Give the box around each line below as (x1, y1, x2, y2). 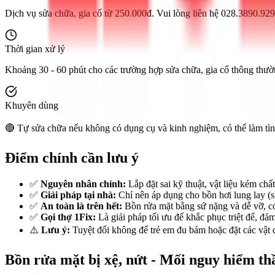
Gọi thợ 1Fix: (41, 211, 96, 222)
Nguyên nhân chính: (41, 178, 126, 189)
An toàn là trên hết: (41, 200, 122, 211)
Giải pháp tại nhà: (41, 189, 116, 200)
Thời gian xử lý (5, 44, 65, 54)
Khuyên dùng (5, 100, 58, 110)
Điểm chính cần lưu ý (5, 149, 139, 166)
